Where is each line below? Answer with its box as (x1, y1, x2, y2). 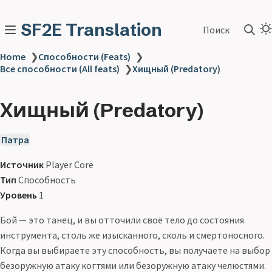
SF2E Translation (21, 19, 162, 40)
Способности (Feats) (38, 50, 131, 63)
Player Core (44, 158, 93, 171)
